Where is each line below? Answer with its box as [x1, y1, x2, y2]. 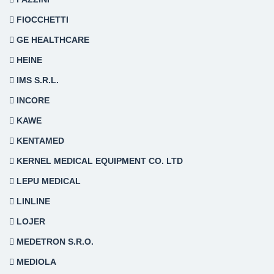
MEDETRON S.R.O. [14, 237, 94, 247]
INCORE [14, 95, 50, 106]
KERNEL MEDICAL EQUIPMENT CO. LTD [14, 156, 183, 166]
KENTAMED [14, 136, 64, 146]
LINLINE [14, 196, 50, 207]
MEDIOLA [14, 257, 56, 267]
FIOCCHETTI [14, 15, 68, 25]
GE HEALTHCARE [14, 35, 89, 45]
